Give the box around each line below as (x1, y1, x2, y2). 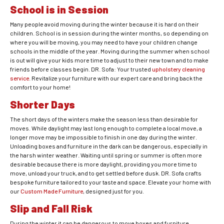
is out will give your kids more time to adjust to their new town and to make (10, 56, 208, 64)
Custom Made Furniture (20, 187, 83, 195)
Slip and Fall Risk (10, 202, 92, 215)
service (10, 74, 29, 82)
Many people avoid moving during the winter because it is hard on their (10, 20, 199, 28)
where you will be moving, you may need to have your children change (10, 38, 197, 46)
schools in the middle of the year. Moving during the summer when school (10, 47, 209, 55)
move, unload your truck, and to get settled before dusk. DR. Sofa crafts (10, 169, 201, 177)
